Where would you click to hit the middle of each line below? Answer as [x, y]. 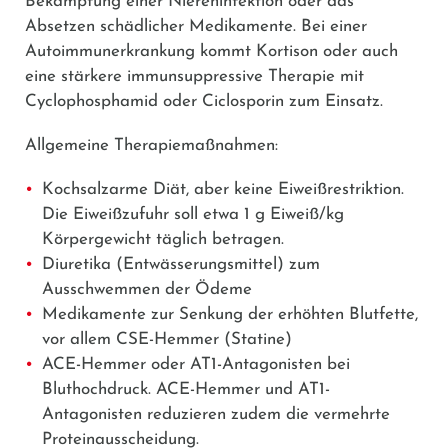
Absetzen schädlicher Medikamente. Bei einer [196, 26]
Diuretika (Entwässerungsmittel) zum [181, 264]
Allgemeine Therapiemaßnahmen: [151, 145]
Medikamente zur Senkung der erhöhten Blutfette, [230, 314]
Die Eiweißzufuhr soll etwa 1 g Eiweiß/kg [193, 214]
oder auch [358, 51]
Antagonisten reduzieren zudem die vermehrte [216, 414]
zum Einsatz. [333, 101]
